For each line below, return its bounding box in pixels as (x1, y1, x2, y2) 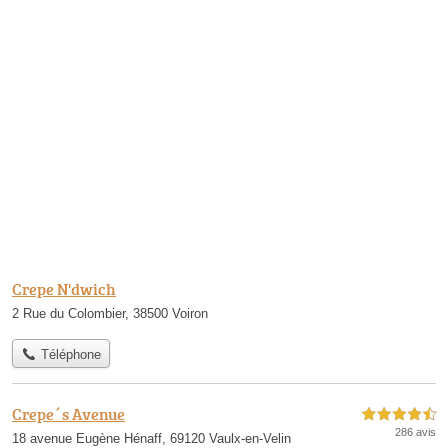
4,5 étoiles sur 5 (362, 408, 436, 420)
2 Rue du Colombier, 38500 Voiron (12, 306, 208, 322)
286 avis (395, 425, 436, 438)
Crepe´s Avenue (12, 402, 125, 425)
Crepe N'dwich (12, 278, 116, 301)
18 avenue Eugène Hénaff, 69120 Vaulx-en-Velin (12, 430, 291, 446)
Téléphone (36, 346, 101, 362)
